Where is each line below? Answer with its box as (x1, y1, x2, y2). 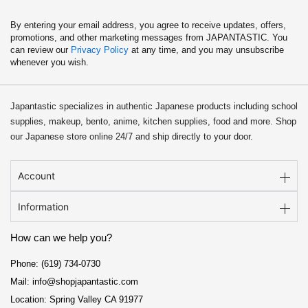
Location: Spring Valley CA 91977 (10, 294, 143, 305)
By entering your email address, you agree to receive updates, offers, (10, 20, 286, 30)
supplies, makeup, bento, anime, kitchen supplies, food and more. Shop (10, 115, 296, 126)
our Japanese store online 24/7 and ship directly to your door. (10, 131, 253, 142)
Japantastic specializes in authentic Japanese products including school (10, 100, 298, 111)
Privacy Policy (71, 45, 129, 55)
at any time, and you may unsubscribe (129, 45, 284, 55)
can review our (10, 45, 71, 55)
